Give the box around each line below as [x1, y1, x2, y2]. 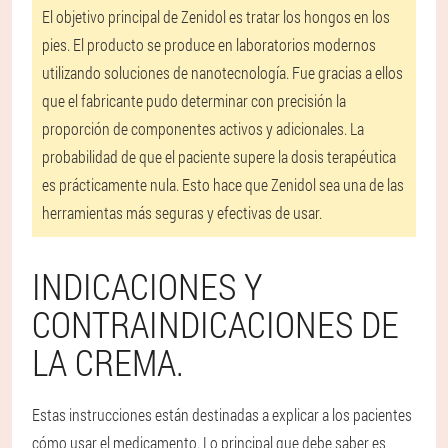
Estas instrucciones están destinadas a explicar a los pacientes [32, 404, 412, 426]
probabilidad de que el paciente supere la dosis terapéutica [42, 146, 396, 168]
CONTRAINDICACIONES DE [32, 300, 399, 349]
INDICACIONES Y [32, 262, 263, 311]
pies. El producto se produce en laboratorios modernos [42, 34, 376, 56]
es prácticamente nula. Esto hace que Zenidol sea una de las [42, 174, 404, 196]
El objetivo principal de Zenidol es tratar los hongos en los [42, 6, 390, 28]
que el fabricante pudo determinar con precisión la [42, 90, 346, 112]
